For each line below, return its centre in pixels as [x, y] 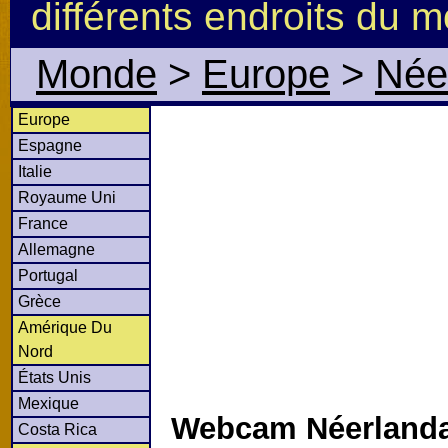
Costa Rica [57, 429]
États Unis [54, 377]
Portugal [48, 275]
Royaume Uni [67, 197]
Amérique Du [65, 327]
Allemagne [56, 249]
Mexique [48, 403]
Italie [35, 171]
